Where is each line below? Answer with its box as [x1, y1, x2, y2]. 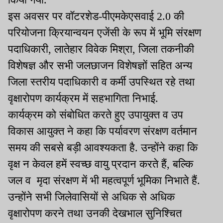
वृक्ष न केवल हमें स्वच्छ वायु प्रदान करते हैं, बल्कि [8, 158, 193, 171]
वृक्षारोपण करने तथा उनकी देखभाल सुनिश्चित [8, 207, 182, 220]
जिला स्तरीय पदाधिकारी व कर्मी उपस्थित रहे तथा [8, 76, 195, 89]
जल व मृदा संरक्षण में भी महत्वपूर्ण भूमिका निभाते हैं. [8, 174, 200, 187]
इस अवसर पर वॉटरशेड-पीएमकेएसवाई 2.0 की [8, 10, 184, 23]
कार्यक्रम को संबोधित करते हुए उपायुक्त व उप [8, 109, 183, 121]
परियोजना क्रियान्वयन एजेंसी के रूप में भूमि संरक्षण [8, 26, 201, 39]
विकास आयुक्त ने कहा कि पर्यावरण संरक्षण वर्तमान [8, 125, 197, 138]
